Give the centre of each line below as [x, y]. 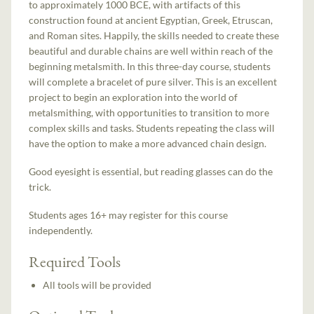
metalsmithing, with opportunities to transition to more [149, 112]
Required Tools [75, 261]
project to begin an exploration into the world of [134, 97]
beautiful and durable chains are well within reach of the [151, 50]
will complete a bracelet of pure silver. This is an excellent [153, 81]
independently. [61, 231]
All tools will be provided [97, 285]
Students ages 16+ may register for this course [129, 215]
